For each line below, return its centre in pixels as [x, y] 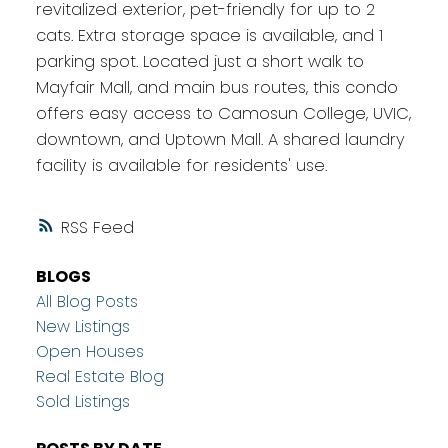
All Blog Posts [86, 301]
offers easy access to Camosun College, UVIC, [223, 114]
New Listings [82, 326]
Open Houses [89, 351]
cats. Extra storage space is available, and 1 [209, 36]
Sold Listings [82, 401]
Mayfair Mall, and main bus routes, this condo [216, 88]
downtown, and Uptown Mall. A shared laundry [220, 140]
